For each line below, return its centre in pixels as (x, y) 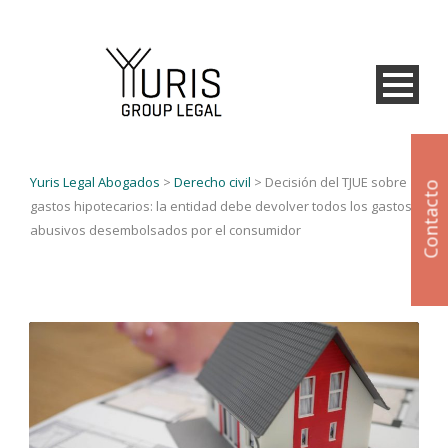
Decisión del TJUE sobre (336, 182)
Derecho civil (212, 182)
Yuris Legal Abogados (95, 182)
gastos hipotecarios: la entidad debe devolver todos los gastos (221, 206)
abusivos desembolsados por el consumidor (165, 230)
